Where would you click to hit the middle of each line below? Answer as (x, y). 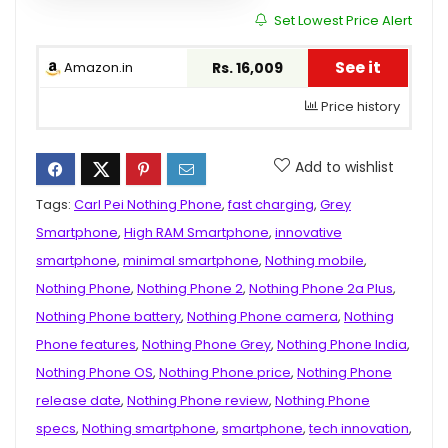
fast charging (271, 205)
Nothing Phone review (198, 401)
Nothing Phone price (225, 373)
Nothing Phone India (342, 345)
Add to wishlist (344, 167)
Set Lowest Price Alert (341, 21)
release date (78, 401)
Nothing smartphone (149, 429)
